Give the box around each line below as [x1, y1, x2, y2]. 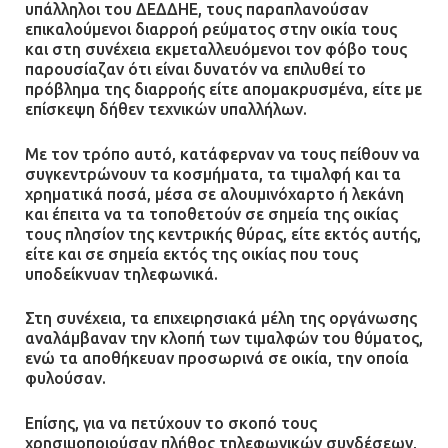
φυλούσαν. [25, 369, 106, 388]
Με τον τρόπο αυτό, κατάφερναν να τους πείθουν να [25, 144, 420, 163]
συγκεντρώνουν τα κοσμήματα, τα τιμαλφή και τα [25, 164, 401, 183]
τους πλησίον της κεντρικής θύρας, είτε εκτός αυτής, [25, 224, 421, 243]
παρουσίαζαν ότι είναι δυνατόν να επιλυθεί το [25, 60, 366, 79]
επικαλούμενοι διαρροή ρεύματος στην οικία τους [25, 20, 397, 39]
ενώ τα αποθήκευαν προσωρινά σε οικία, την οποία [25, 349, 409, 368]
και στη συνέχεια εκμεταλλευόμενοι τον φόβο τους [25, 40, 407, 59]
